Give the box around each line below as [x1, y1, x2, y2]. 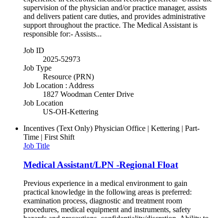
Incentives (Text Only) [23, 124, 92, 132]
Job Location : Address [23, 81, 94, 90]
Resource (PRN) [43, 72, 94, 81]
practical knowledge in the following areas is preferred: [23, 188, 192, 197]
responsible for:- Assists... [23, 29, 102, 38]
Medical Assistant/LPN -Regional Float [23, 159, 178, 170]
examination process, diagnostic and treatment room [23, 197, 182, 205]
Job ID [23, 46, 44, 54]
